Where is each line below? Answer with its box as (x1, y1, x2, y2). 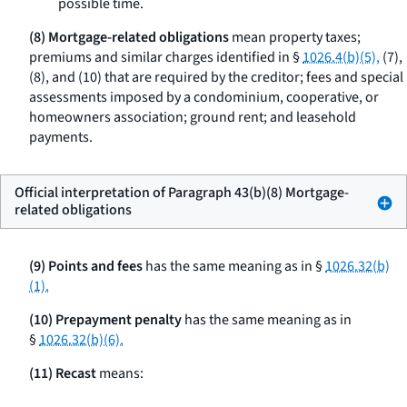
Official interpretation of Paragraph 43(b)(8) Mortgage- (15, 183, 349, 203)
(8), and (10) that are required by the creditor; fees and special (29, 67, 403, 87)
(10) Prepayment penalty (29, 310, 182, 330)
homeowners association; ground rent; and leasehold (29, 107, 356, 127)
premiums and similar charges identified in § (29, 47, 303, 67)
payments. (29, 127, 93, 147)
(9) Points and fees (29, 256, 143, 276)
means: (96, 363, 144, 383)
